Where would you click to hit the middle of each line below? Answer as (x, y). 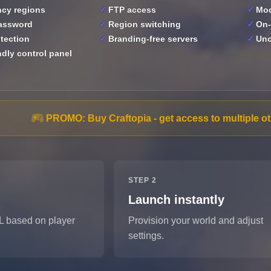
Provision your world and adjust (196, 221)
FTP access (132, 10)
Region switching (145, 24)
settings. (146, 236)
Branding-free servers (153, 39)
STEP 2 (142, 181)
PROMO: (66, 119)
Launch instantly (177, 200)
